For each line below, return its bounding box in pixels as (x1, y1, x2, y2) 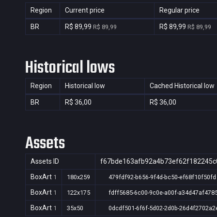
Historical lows (25, 55, 115, 81)
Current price (65, 6, 105, 14)
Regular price (159, 6, 200, 14)
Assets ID (31, 157, 59, 165)
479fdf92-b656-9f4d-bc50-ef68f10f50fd (107, 173, 216, 181)
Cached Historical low (150, 82, 215, 90)
